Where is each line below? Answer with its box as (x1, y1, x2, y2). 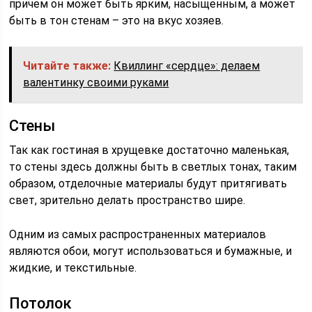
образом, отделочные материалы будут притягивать (9, 177, 288, 190)
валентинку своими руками (23, 76, 169, 89)
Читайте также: (23, 59, 111, 72)
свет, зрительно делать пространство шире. (9, 194, 246, 207)
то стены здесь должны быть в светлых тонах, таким (9, 160, 297, 173)
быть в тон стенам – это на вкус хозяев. (9, 14, 224, 27)
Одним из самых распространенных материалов (9, 228, 267, 241)
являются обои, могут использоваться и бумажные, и (9, 244, 292, 258)
